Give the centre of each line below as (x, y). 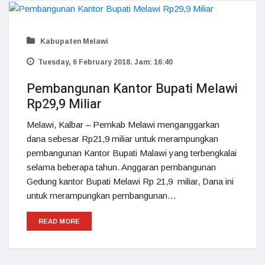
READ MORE (59, 222)
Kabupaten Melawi (73, 42)
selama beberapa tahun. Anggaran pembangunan (121, 167)
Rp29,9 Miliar (64, 104)
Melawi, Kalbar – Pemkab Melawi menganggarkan (123, 125)
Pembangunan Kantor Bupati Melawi (132, 89)
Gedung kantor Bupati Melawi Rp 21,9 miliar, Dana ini (130, 182)
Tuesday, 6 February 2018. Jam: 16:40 (105, 62)
